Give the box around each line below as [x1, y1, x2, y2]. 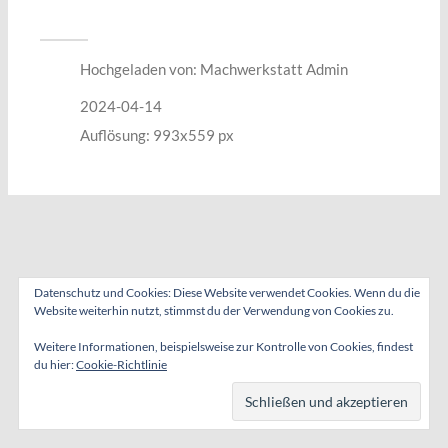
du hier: [34, 357, 76, 372]
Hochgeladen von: [80, 60, 201, 79]
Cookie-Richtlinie [76, 357, 167, 372]
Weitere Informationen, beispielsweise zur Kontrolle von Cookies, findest [34, 339, 413, 354]
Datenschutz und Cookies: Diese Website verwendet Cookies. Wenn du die [34, 285, 420, 300]
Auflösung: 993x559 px [80, 125, 235, 144]
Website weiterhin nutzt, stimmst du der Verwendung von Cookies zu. [34, 303, 394, 318]
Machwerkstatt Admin [200, 60, 349, 79]
